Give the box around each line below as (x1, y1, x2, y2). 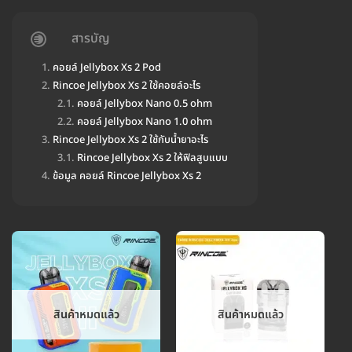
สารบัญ (71, 29, 110, 49)
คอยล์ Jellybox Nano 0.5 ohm (77, 95, 212, 112)
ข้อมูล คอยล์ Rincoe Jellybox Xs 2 (53, 167, 201, 184)
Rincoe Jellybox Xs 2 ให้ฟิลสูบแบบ (77, 149, 228, 166)
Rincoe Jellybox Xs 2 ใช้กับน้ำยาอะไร (53, 131, 208, 148)
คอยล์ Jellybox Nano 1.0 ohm (77, 113, 212, 130)
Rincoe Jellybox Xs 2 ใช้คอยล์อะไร (53, 77, 200, 93)
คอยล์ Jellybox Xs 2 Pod (53, 59, 161, 75)
